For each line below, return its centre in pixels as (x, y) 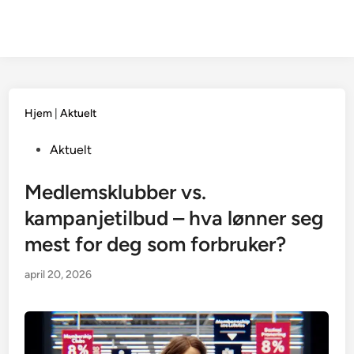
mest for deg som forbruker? (156, 244)
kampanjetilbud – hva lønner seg (175, 218)
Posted (43, 149)
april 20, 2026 (58, 275)
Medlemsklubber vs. (116, 192)
